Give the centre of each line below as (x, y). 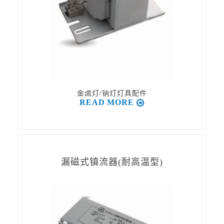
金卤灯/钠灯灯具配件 (112, 93)
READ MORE (107, 102)
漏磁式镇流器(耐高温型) (112, 162)
